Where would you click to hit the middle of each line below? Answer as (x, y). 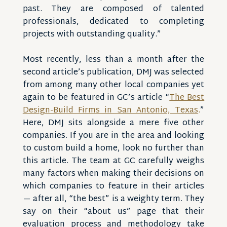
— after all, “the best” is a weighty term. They (113, 199)
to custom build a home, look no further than (113, 149)
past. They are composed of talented (113, 9)
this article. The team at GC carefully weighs (113, 161)
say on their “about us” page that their (113, 212)
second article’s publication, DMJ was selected (113, 73)
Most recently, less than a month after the (113, 60)
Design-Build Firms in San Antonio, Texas (110, 111)
